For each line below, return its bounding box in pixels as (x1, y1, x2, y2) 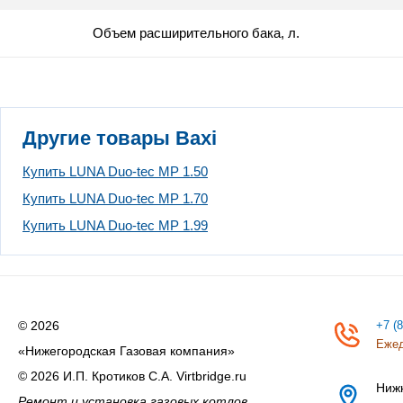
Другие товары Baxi (22, 126, 217, 149)
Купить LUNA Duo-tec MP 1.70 (22, 190, 208, 206)
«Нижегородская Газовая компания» (18, 343, 235, 358)
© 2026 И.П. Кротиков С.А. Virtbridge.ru (18, 368, 246, 383)
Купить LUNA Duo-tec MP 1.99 (22, 217, 208, 233)
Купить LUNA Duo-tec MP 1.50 (22, 163, 208, 179)
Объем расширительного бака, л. (93, 24, 300, 40)
